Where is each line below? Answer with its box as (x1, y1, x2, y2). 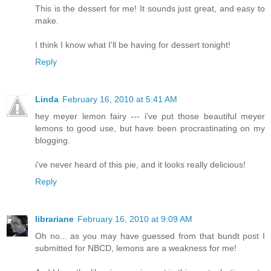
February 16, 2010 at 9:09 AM (77, 214, 192, 224)
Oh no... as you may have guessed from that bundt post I (35, 230, 265, 241)
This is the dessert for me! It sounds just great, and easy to (35, 3, 265, 13)
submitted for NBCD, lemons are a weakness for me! (35, 243, 237, 253)
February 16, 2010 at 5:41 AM (62, 94, 177, 104)
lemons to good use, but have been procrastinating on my (35, 123, 265, 133)
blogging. (35, 135, 70, 145)
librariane (35, 214, 74, 224)
